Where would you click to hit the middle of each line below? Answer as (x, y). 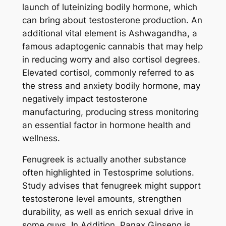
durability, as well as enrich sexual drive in (107, 212)
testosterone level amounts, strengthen (102, 199)
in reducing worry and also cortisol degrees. (111, 59)
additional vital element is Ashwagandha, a (109, 33)
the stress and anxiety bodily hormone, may (111, 86)
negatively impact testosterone (84, 99)
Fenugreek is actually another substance (104, 160)
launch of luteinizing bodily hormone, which (109, 7)
